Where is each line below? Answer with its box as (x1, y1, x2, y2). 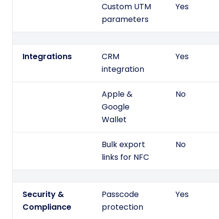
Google (102, 101, 130, 113)
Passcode (102, 189, 139, 200)
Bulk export (102, 139, 145, 151)
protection (102, 201, 143, 213)
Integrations (22, 51, 72, 63)
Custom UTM (102, 1, 151, 13)
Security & (22, 189, 64, 200)
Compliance (22, 201, 71, 213)
